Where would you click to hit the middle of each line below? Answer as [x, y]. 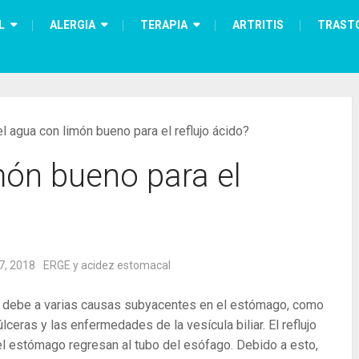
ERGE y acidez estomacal [107, 265]
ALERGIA [73, 25]
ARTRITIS [258, 25]
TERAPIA [164, 25]
